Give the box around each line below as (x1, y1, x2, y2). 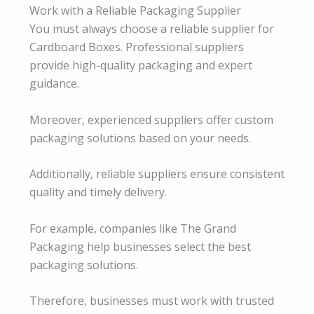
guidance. (29, 75, 79, 91)
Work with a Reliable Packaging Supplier (29, 2, 241, 18)
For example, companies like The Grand (29, 220, 236, 236)
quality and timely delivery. (29, 184, 167, 200)
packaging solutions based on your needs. (29, 130, 251, 146)
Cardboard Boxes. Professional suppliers (29, 39, 244, 55)
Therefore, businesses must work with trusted (29, 293, 274, 309)
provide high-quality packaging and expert (29, 57, 252, 73)
